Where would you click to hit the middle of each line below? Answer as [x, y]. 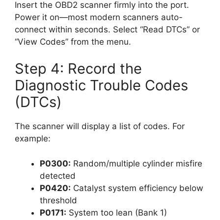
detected [58, 176]
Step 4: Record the [78, 69]
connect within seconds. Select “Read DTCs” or [107, 29]
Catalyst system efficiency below [137, 188]
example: [33, 139]
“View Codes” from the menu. [73, 41]
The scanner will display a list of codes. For [100, 126]
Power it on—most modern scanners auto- [99, 17]
